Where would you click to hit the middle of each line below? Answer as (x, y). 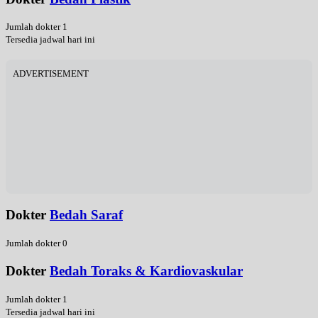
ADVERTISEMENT (51, 74)
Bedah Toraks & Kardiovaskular (146, 270)
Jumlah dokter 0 (37, 243)
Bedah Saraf (86, 215)
